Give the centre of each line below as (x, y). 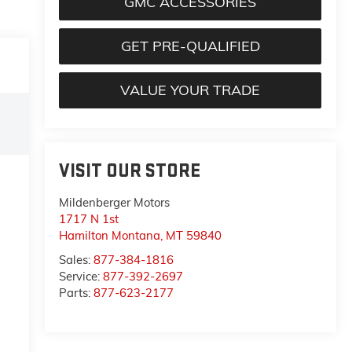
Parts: (77, 293)
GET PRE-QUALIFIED (190, 46)
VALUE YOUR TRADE (191, 90)
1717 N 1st (89, 219)
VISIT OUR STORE (130, 171)
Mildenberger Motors (115, 203)
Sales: (77, 260)
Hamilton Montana (110, 236)
